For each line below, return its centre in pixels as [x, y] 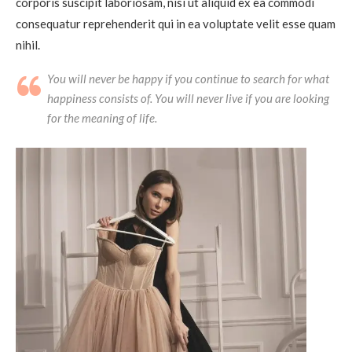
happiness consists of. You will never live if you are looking [188, 99]
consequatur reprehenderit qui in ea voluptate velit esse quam [176, 24]
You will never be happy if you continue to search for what [188, 79]
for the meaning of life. [102, 118]
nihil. [28, 45]
